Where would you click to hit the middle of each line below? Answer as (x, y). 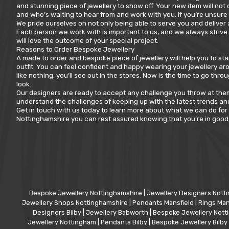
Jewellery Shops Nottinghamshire (76, 203)
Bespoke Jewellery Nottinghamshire (86, 193)
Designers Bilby (58, 213)
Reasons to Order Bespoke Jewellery (75, 49)
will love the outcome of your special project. (87, 40)
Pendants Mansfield (164, 203)
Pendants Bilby (124, 222)
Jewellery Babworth (118, 213)
